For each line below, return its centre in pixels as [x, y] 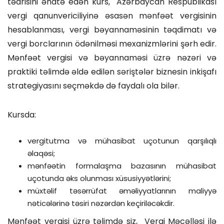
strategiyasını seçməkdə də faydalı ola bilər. [94, 86]
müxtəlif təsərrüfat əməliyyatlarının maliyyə [122, 191]
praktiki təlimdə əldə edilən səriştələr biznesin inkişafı [112, 72]
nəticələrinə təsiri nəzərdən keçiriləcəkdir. [102, 203]
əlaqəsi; [41, 153]
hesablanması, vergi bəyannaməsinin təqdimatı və [112, 30]
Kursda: [22, 115]
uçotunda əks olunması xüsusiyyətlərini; [99, 178]
